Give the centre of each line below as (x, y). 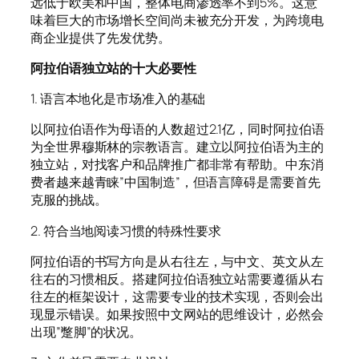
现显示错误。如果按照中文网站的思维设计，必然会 (177, 314)
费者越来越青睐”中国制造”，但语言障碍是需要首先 (175, 182)
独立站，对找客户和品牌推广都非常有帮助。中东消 (177, 165)
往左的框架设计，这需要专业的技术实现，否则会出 (177, 296)
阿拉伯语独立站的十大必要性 (113, 68)
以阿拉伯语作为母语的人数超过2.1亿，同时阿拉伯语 (177, 129)
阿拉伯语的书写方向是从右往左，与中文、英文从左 (177, 261)
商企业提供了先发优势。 (101, 37)
